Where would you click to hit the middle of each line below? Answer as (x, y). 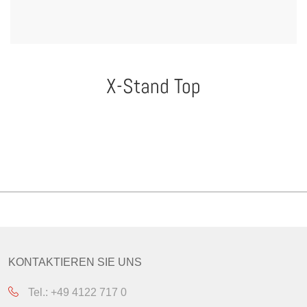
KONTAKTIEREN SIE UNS (75, 262)
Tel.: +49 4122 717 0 (76, 292)
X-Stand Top (153, 86)
